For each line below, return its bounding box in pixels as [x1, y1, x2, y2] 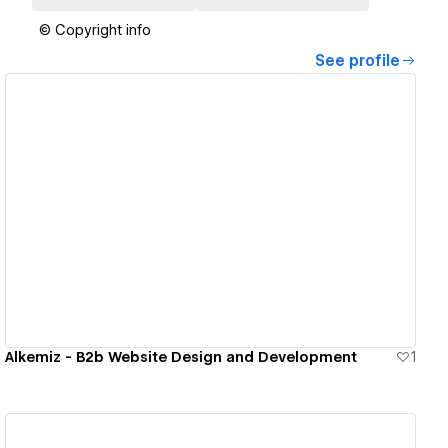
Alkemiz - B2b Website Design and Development [5, 348, 358, 365]
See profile [315, 52, 400, 71]
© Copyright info [39, 22, 151, 39]
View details [155, 201, 251, 220]
